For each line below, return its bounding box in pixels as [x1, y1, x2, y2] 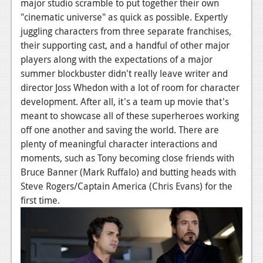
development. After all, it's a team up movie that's [21, 95, 229, 108]
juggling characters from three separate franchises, [21, 24, 231, 38]
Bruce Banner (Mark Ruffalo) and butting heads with [21, 165, 236, 178]
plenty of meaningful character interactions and [21, 137, 217, 150]
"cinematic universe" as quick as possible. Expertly [21, 10, 228, 23]
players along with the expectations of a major [21, 52, 213, 66]
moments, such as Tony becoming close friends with [21, 151, 234, 164]
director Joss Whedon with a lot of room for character [21, 80, 240, 94]
